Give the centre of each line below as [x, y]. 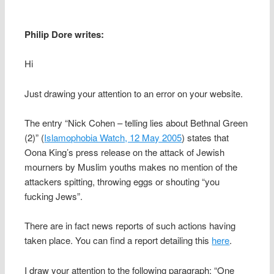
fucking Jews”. [54, 196]
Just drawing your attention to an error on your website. [134, 93]
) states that [206, 138]
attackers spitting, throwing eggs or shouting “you [122, 182]
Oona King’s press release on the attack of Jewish [125, 152]
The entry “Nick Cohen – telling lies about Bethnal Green [136, 123]
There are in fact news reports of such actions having [130, 226]
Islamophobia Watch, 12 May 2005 [113, 138]
